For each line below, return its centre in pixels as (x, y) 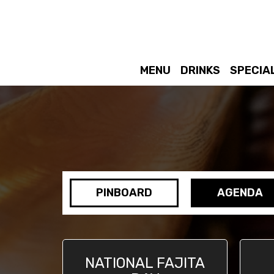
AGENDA (240, 193)
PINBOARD (124, 193)
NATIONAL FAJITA (145, 263)
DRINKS (200, 70)
